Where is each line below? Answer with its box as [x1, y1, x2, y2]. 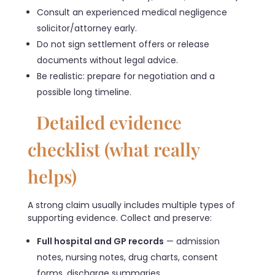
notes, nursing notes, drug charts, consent [37, 250, 219, 263]
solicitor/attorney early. [37, 21, 137, 34]
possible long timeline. [37, 85, 132, 98]
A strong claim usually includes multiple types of [28, 198, 235, 211]
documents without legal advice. [37, 53, 179, 66]
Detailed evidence [28, 109, 182, 134]
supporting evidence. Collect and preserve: [28, 211, 212, 224]
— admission [164, 234, 220, 247]
